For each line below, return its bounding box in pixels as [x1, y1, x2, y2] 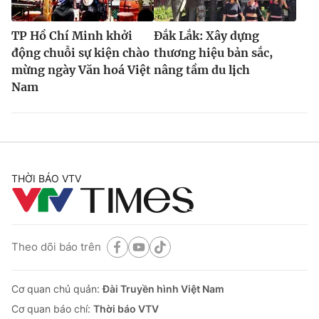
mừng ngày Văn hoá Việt [11, 62, 151, 77]
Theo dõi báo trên [11, 240, 101, 254]
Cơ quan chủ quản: [11, 282, 103, 295]
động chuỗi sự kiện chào [11, 45, 150, 60]
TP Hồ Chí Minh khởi [11, 28, 132, 43]
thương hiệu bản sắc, [154, 45, 273, 60]
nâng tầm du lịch [154, 62, 250, 77]
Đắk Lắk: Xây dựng [154, 28, 259, 43]
